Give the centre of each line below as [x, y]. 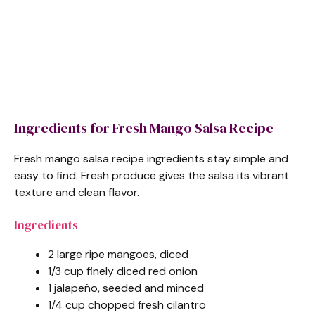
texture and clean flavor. [77, 193]
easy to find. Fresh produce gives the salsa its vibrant [152, 176]
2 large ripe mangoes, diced [118, 255]
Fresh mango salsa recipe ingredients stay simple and [151, 159]
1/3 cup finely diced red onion [123, 271]
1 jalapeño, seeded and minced [126, 288]
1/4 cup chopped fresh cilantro [127, 305]
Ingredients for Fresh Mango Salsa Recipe [144, 128]
